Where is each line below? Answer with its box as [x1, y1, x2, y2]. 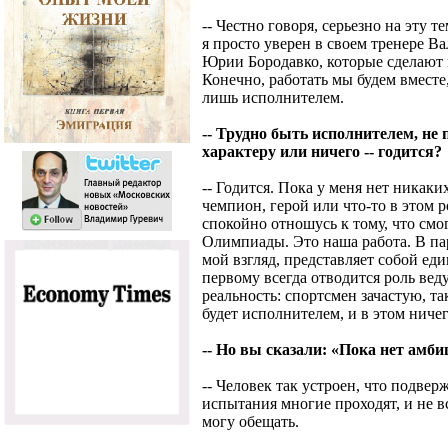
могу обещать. [202, 413, 299, 430]
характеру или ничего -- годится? [202, 143, 442, 160]
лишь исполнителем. [202, 89, 344, 106]
